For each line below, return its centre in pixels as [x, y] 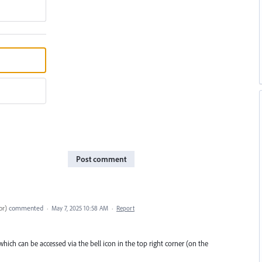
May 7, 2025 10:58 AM [80, 208]
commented [26, 208]
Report [125, 208]
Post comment [101, 159]
